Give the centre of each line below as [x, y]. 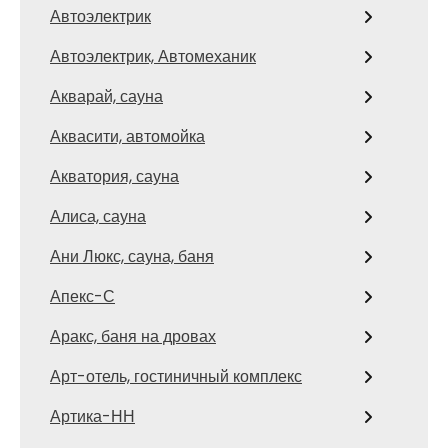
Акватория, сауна [114, 176]
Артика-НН [92, 416]
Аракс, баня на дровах [133, 336]
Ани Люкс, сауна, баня [132, 256]
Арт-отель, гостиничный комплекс [176, 376]
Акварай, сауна [106, 96]
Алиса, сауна [98, 216]
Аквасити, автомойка [127, 136]
